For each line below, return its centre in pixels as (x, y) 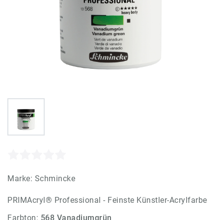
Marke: (21, 178)
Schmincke (55, 178)
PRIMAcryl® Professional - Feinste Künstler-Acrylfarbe (107, 200)
